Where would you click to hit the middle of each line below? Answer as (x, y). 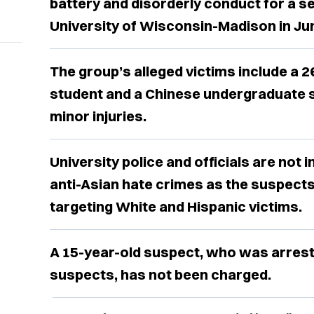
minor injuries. (98, 116)
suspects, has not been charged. (160, 275)
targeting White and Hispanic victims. (176, 207)
